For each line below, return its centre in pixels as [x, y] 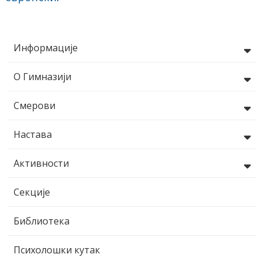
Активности [41, 164]
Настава [32, 135]
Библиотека [41, 221]
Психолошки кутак [57, 250]
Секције [32, 192]
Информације [45, 48]
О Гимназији [42, 77]
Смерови [34, 106]
